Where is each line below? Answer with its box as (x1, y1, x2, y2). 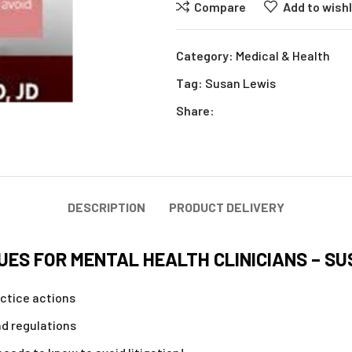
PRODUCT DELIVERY (169, 200, 284, 215)
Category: (176, 48, 233, 63)
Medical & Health (236, 48, 330, 63)
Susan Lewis (205, 75, 276, 90)
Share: (176, 103, 214, 118)
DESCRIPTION (68, 200, 145, 215)
